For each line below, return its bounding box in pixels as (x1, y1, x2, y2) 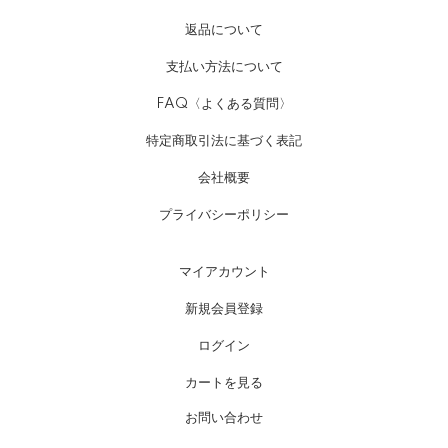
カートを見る (185, 372, 263, 392)
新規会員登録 (185, 302, 263, 317)
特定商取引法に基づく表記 (146, 134, 302, 149)
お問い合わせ (185, 411, 263, 426)
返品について (185, 23, 263, 38)
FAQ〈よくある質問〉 (156, 97, 292, 112)
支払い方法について (165, 60, 283, 75)
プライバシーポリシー (159, 208, 289, 223)
